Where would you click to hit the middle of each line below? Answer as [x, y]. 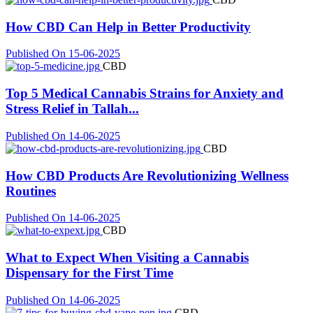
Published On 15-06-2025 [63, 54]
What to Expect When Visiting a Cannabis [127, 257]
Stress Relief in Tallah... [72, 109]
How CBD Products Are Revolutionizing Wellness [147, 175]
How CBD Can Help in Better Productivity [128, 27]
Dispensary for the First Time [89, 273]
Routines [31, 191]
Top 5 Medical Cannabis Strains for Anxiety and [145, 94]
